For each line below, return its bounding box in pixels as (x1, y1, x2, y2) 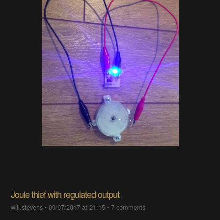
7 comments (111, 202, 146, 212)
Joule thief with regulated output (11, 188, 120, 200)
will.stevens (11, 202, 43, 212)
